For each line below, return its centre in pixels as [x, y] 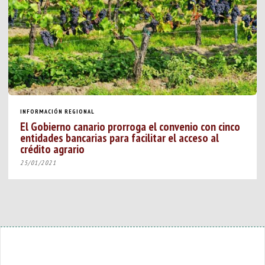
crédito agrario [53, 148]
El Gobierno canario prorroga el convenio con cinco [130, 126]
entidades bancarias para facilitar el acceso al [120, 137]
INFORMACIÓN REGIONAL [58, 111]
